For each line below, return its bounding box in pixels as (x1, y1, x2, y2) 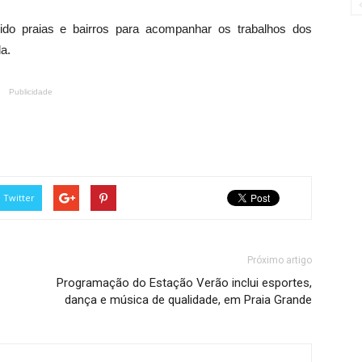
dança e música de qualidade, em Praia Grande (65, 293, 312, 308)
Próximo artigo (247, 255, 312, 267)
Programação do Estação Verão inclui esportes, (57, 276, 312, 291)
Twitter (3, 192, 35, 204)
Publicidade (9, 87, 53, 97)
